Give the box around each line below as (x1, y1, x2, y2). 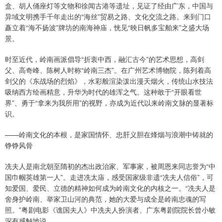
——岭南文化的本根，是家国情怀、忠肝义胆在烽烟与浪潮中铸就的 (5, 129, 213, 140)
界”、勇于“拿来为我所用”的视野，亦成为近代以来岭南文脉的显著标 (5, 98, 214, 108)
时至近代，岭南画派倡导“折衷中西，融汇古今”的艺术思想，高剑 (5, 54, 204, 64)
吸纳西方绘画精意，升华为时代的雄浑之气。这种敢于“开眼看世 (5, 87, 202, 97)
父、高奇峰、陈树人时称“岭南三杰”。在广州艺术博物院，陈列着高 (5, 65, 211, 75)
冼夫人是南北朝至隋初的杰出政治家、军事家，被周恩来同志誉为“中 (5, 161, 216, 171)
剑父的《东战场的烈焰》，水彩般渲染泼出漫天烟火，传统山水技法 (5, 76, 213, 86)
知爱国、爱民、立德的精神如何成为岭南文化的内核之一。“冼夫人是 (5, 183, 216, 193)
